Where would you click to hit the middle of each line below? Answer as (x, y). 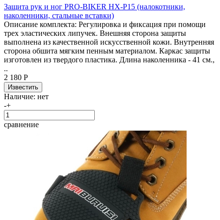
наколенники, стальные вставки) (59, 15)
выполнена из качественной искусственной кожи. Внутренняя (109, 42)
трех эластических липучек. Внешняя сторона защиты (95, 33)
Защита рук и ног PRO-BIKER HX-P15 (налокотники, (95, 6)
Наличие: (21, 96)
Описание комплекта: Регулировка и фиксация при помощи (105, 24)
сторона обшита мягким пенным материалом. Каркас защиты (107, 51)
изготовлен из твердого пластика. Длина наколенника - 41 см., (109, 59)
